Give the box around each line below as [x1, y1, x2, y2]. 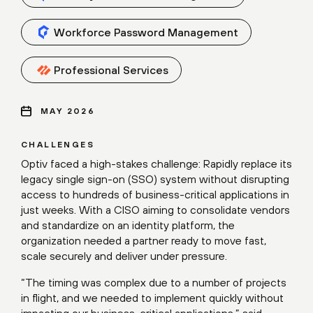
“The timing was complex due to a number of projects [21, 276, 286, 289]
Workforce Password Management [54, 26, 238, 39]
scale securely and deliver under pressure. [21, 249, 227, 263]
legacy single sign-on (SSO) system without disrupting [21, 173, 289, 186]
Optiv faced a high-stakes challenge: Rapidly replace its [21, 157, 292, 170]
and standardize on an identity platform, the [21, 219, 235, 232]
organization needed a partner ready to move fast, [21, 234, 266, 247]
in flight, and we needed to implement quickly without [21, 291, 284, 305]
